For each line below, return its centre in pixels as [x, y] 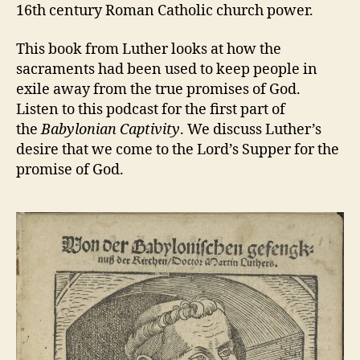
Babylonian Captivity [110, 129]
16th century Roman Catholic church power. [165, 11]
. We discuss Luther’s [251, 129]
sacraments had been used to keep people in [167, 69]
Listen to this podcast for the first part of [151, 109]
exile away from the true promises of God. [158, 89]
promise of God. [70, 170]
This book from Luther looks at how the [149, 49]
